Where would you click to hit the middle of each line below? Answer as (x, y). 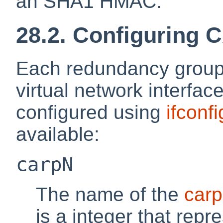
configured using (91, 112)
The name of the (110, 195)
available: (58, 134)
